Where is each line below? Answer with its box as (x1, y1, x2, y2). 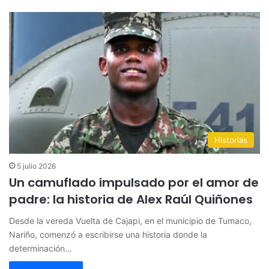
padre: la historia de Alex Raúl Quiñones (9, 190, 253, 208)
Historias (214, 134, 247, 145)
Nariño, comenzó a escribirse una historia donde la (9, 229, 207, 240)
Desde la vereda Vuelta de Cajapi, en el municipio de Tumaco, (9, 215, 252, 226)
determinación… (9, 243, 72, 253)
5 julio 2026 (17, 161, 56, 171)
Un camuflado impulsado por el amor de (9, 174, 259, 191)
